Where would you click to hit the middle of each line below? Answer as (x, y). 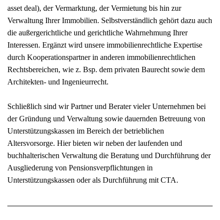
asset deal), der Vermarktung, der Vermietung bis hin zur (94, 8)
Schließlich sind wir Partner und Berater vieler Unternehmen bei (107, 106)
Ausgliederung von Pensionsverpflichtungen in (80, 167)
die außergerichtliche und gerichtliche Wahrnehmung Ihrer (97, 32)
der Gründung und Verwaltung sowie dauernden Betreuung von (106, 118)
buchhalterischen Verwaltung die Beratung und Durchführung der (109, 155)
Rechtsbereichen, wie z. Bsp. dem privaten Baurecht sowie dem (106, 69)
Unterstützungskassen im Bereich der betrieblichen (86, 131)
